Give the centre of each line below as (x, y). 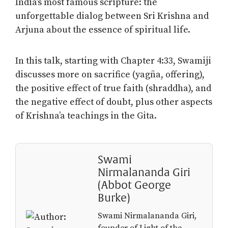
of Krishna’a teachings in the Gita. (86, 116)
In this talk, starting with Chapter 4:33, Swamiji (113, 61)
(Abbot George (134, 185)
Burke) (114, 198)
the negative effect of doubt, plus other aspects (114, 102)
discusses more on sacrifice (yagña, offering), (110, 74)
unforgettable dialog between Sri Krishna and (112, 16)
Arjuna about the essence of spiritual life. (103, 30)
